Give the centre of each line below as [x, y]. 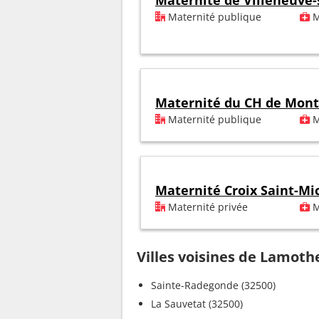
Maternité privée [206, 207]
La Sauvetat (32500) [197, 304]
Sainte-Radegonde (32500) [213, 286]
